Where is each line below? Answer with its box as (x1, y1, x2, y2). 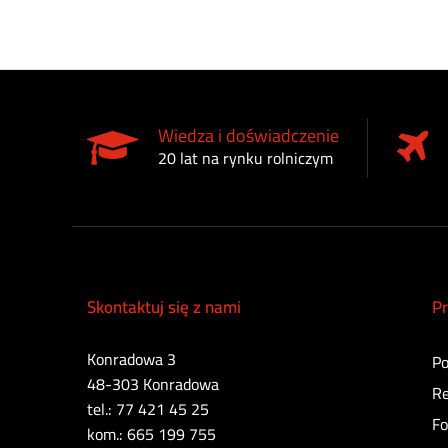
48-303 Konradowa (87, 369, 219, 400)
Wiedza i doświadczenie (158, 119, 339, 153)
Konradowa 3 (87, 344, 176, 375)
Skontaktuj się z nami (87, 291, 241, 324)
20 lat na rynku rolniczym (158, 143, 333, 174)
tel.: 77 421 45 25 (87, 394, 209, 425)
